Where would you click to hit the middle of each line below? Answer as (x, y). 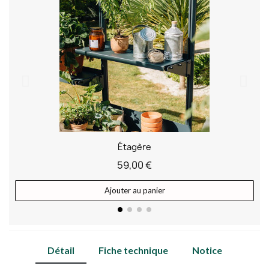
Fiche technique (133, 250)
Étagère (134, 147)
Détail (61, 250)
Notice (207, 250)
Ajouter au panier (134, 190)
